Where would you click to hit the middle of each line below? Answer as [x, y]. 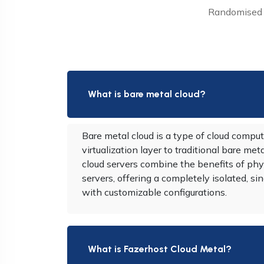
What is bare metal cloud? [147, 94]
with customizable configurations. [154, 192]
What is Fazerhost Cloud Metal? [160, 249]
